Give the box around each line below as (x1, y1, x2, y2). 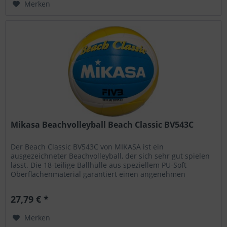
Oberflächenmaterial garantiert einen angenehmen (11, 169, 186, 179)
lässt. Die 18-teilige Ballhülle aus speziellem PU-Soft (11, 160, 187, 170)
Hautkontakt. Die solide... (11, 178, 96, 188)
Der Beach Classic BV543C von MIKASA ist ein (11, 141, 164, 152)
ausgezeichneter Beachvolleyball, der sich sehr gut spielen (11, 150, 210, 161)
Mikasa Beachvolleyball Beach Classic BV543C (11, 119, 194, 130)
